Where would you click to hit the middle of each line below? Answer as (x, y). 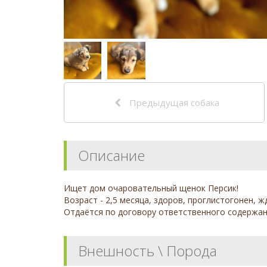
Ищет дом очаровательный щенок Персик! (151, 188)
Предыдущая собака (173, 102)
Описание (111, 155)
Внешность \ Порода (148, 250)
